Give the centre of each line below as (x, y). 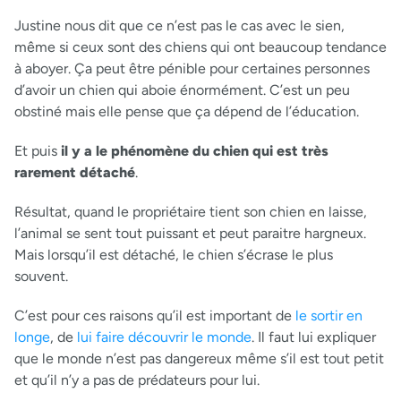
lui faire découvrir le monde (164, 337)
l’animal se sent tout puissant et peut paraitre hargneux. (190, 233)
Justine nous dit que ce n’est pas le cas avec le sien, (179, 25)
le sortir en (329, 315)
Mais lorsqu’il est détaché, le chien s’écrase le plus (174, 254)
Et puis (38, 150)
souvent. (41, 276)
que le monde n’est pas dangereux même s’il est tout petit (199, 358)
